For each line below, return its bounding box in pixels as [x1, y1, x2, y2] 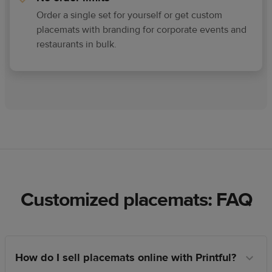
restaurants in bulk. [36, 38, 117, 51]
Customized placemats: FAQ [20, 188, 252, 212]
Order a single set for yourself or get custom [36, 9, 222, 22]
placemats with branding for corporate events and [36, 24, 246, 36]
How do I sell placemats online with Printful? [15, 251, 236, 265]
